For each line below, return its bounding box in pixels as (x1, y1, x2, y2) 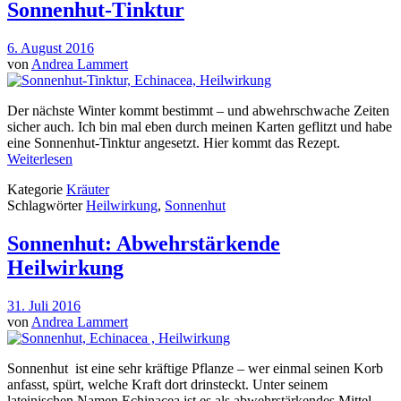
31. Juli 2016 (7, 298, 81, 314)
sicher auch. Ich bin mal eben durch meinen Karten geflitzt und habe (7, 119, 392, 135)
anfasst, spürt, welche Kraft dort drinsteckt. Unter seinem (7, 377, 328, 393)
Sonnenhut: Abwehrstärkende (7, 232, 280, 256)
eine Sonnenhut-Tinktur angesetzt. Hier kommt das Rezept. (7, 135, 340, 151)
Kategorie (7, 182, 66, 198)
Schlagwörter (7, 198, 86, 214)
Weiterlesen (7, 151, 73, 167)
